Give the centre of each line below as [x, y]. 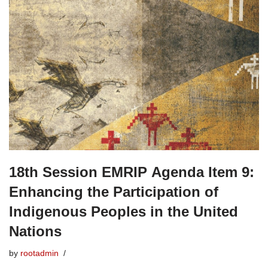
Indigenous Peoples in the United [124, 212]
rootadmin [39, 254]
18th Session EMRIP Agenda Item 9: [132, 172]
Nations [35, 232]
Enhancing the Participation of [114, 192]
